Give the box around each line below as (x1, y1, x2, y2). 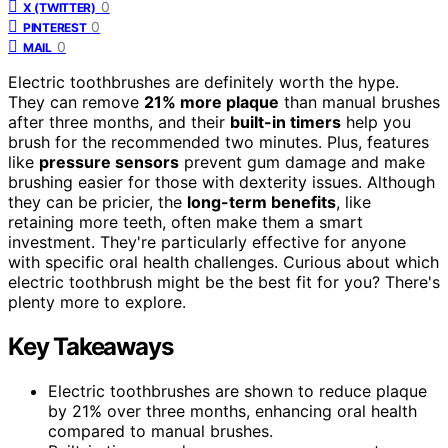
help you (341, 111, 411, 132)
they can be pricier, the (8, 191, 187, 212)
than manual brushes (279, 91, 440, 112)
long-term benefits (187, 191, 336, 212)
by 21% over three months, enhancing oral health (48, 400, 417, 421)
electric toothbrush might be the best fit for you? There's (8, 271, 440, 292)
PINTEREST (23, 19, 87, 35)
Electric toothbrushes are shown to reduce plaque (48, 380, 427, 401)
